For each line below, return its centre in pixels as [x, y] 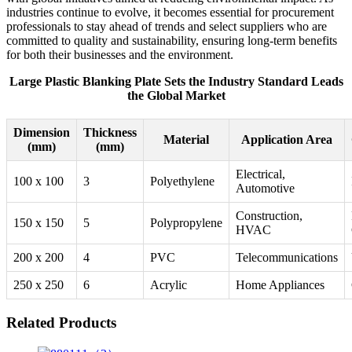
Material [186, 140]
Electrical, [260, 174]
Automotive [265, 189]
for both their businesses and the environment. [120, 55]
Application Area [287, 140]
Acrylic [169, 285]
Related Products [61, 322]
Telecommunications [287, 258]
